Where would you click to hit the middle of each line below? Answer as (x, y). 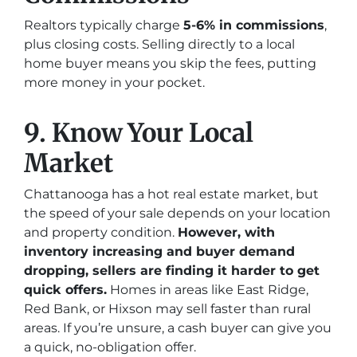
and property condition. (101, 232)
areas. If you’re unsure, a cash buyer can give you (178, 328)
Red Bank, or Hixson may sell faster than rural (167, 309)
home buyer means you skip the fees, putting (170, 63)
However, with (226, 232)
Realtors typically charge (104, 25)
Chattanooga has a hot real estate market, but (171, 194)
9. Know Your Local (139, 133)
